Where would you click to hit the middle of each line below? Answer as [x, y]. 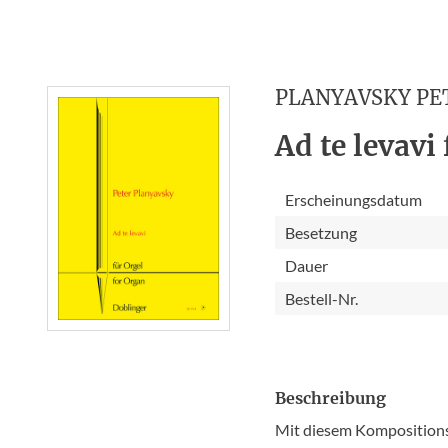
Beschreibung [331, 398]
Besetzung [321, 232]
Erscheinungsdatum [354, 199]
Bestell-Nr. [322, 298]
